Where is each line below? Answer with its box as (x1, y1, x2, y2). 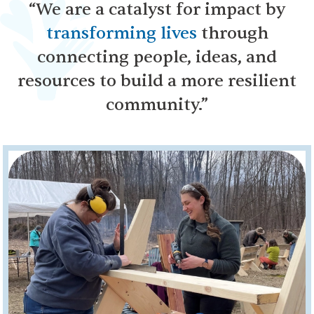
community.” (106, 93, 208, 116)
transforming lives (46, 22, 197, 44)
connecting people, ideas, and (37, 46, 277, 68)
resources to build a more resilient (18, 69, 296, 92)
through (196, 22, 268, 44)
